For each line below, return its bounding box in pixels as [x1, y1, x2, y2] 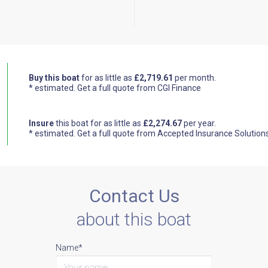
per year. [181, 118, 216, 128]
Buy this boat [28, 72, 80, 83]
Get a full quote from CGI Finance [77, 83, 201, 93]
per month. [172, 72, 216, 83]
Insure [28, 118, 54, 128]
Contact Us [89, 185, 179, 207]
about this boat [77, 209, 191, 230]
